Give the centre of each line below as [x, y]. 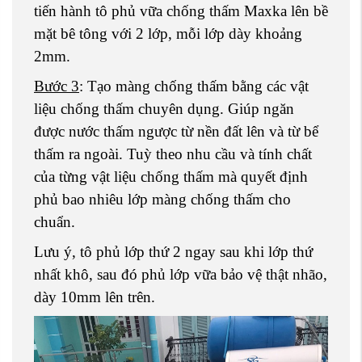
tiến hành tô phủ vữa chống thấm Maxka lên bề [181, 11]
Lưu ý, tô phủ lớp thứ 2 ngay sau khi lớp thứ [173, 251]
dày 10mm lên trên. [95, 297]
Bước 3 [57, 86]
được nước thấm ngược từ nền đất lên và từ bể [176, 131]
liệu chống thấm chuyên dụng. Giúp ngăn [164, 108]
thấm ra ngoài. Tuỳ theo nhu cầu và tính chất [173, 154]
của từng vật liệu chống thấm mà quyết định [171, 176]
